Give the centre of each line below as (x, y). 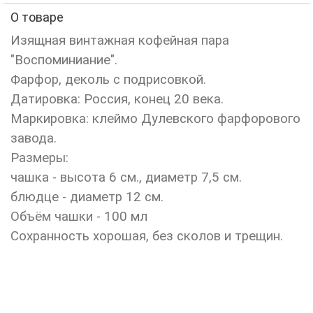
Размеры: (39, 158)
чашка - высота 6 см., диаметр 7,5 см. (126, 177)
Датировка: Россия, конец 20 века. (117, 99)
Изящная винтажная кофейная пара (120, 41)
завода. (34, 138)
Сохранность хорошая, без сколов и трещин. (147, 236)
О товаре (37, 17)
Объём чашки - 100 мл (79, 217)
